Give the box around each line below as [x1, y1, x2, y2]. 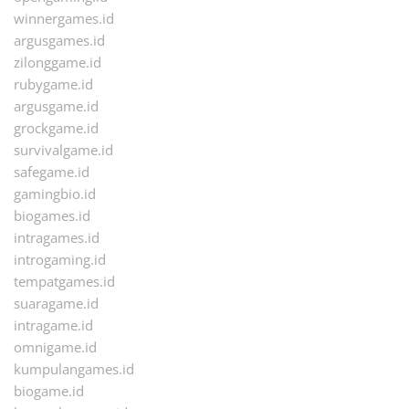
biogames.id [14, 206, 90, 225]
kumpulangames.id [14, 360, 134, 379]
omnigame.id [14, 338, 97, 357]
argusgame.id [14, 97, 99, 116]
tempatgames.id [14, 272, 115, 291]
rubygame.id [14, 75, 93, 94]
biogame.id [14, 382, 84, 401]
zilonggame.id [14, 53, 101, 72]
